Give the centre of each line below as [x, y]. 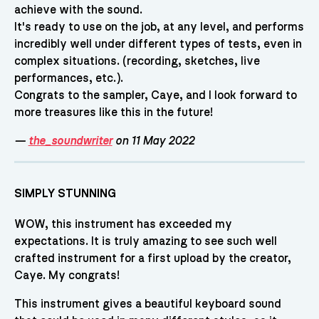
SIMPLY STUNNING [65, 194]
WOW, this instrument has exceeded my [123, 225]
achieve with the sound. [78, 10]
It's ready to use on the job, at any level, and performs [159, 27]
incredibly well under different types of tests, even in [158, 44]
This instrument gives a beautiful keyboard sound [147, 304]
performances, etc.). [68, 78]
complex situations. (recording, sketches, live [137, 61]
